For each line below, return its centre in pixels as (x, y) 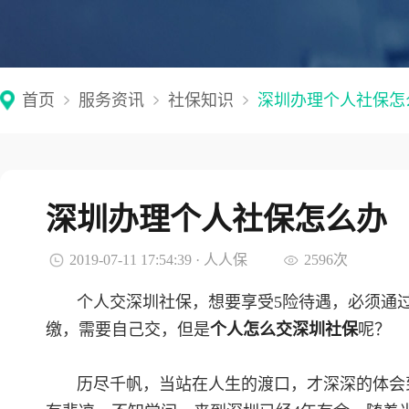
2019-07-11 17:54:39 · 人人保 (158, 260)
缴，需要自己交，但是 (128, 330)
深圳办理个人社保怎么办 (216, 219)
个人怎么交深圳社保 (284, 330)
